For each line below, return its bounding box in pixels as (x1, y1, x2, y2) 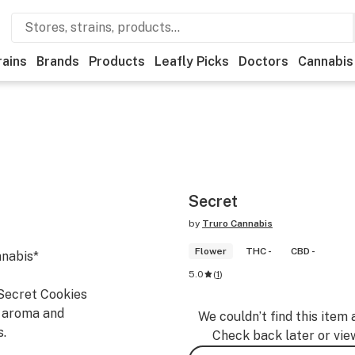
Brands (36, 54, 79, 69)
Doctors (239, 54, 288, 69)
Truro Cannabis (202, 218, 273, 229)
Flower (195, 246, 227, 257)
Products (89, 54, 145, 69)
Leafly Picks (155, 54, 229, 69)
